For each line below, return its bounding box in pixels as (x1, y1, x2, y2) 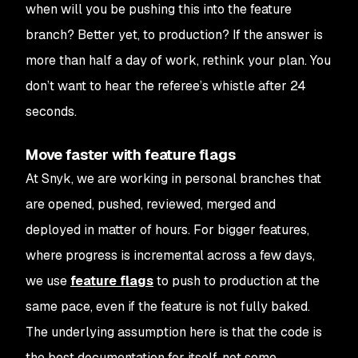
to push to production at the (153, 272, 320, 289)
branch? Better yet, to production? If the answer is (26, 26, 323, 43)
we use (26, 272, 70, 289)
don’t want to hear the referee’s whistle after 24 (26, 78, 306, 94)
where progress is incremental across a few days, (26, 247, 315, 264)
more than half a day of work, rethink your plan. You (26, 52, 331, 69)
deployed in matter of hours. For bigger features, (26, 221, 309, 238)
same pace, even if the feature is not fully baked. (26, 298, 310, 315)
